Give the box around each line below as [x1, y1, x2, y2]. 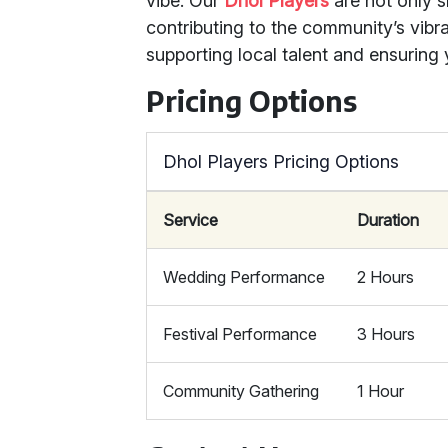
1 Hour [357, 381, 405, 401]
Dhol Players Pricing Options [163, 151, 400, 172]
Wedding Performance [163, 267, 326, 287]
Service [163, 210, 219, 230]
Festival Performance [163, 324, 318, 344]
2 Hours [357, 267, 415, 287]
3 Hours [357, 324, 416, 344]
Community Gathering [163, 381, 320, 401]
